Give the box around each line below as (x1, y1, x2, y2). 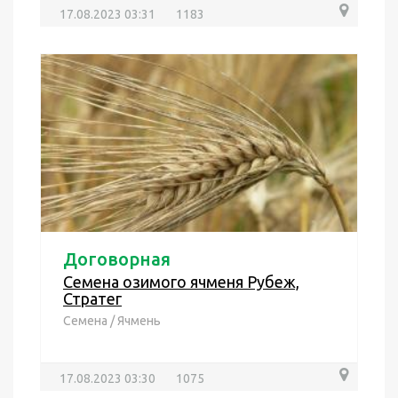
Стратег (63, 290, 122, 307)
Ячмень (117, 314, 161, 328)
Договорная (63, 249, 171, 269)
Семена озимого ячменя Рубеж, (63, 273, 299, 291)
